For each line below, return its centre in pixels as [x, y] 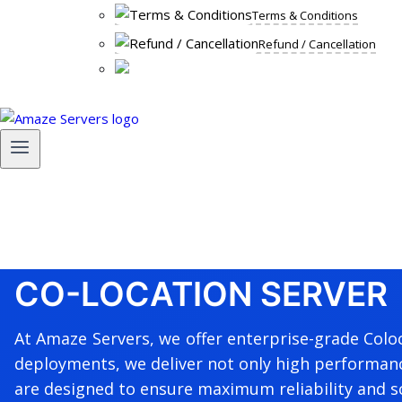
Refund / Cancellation [317, 44]
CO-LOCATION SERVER [201, 294]
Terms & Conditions [305, 15]
